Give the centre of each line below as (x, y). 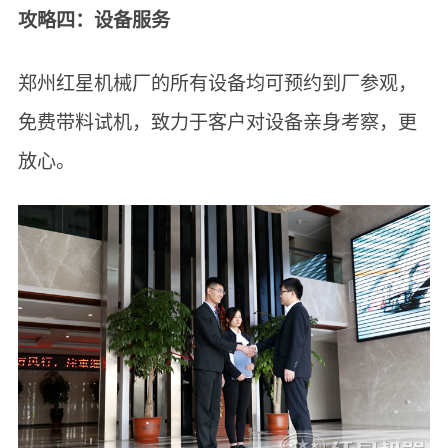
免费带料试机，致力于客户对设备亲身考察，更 (217, 123)
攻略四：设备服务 (93, 21)
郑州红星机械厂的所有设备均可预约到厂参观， (217, 84)
